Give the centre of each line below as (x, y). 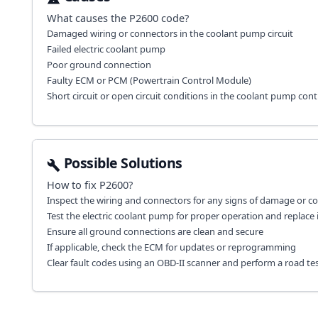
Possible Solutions (123, 163)
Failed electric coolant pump (106, 49)
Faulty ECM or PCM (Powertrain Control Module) (149, 81)
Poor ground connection (99, 65)
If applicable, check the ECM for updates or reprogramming (171, 247)
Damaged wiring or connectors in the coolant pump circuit (170, 34)
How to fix (73, 185)
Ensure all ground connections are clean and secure (155, 231)
